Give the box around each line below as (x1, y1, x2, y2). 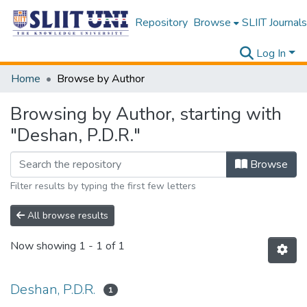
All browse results (25, 209, 108, 222)
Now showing (10, 238, 79, 254)
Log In (256, 46, 286, 61)
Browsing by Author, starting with (10, 102, 282, 126)
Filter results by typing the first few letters (10, 180, 196, 193)
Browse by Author (57, 71, 145, 86)
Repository (134, 15, 188, 30)
